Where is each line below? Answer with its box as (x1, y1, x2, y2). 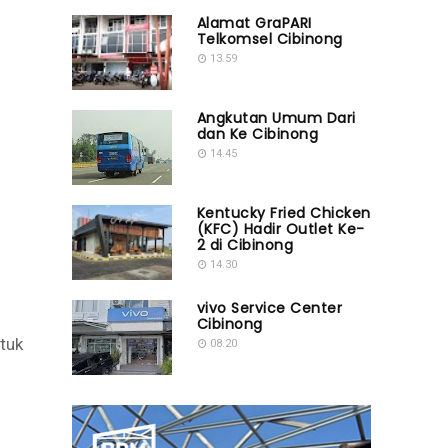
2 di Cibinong (196, 235, 294, 255)
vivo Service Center (196, 298, 343, 318)
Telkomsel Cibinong (196, 29, 343, 49)
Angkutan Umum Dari (196, 108, 356, 128)
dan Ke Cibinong (196, 124, 319, 144)
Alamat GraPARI (196, 13, 312, 33)
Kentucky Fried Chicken (196, 203, 371, 223)
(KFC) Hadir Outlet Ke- (196, 219, 365, 239)
